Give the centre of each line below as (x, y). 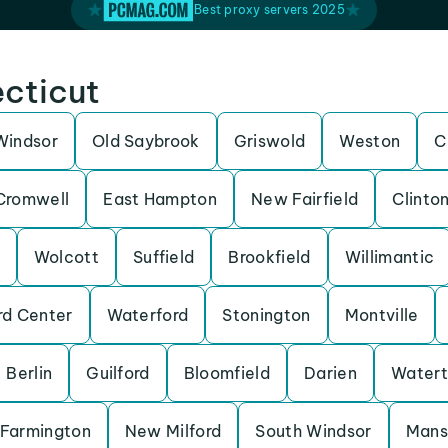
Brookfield (269, 257)
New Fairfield (305, 199)
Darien (330, 373)
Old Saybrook (145, 141)
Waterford (147, 315)
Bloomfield (226, 373)
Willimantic (389, 257)
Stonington (266, 315)
